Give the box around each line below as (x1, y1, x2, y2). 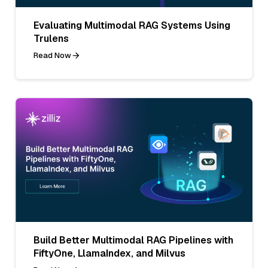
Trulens (33, 32, 69, 45)
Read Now (33, 50, 71, 60)
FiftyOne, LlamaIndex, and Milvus (33, 246, 185, 260)
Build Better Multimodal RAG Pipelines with (33, 233, 233, 246)
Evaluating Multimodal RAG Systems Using (33, 19, 230, 32)
